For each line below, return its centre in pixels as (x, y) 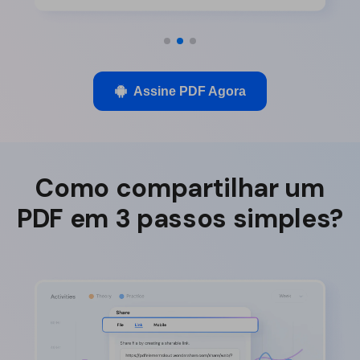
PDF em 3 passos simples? (180, 219)
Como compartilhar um (180, 188)
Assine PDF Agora (189, 91)
